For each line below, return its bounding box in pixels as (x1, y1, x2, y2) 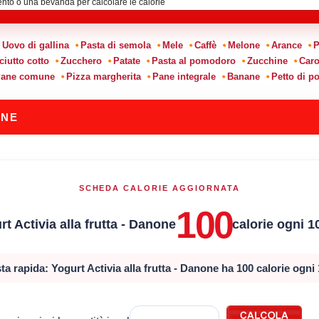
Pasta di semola (80, 39, 151, 51)
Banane (226, 70, 260, 82)
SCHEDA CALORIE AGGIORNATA (78, 183, 241, 192)
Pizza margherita (66, 70, 141, 82)
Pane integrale (152, 70, 216, 82)
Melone (227, 39, 260, 51)
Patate (113, 55, 140, 66)
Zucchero (60, 55, 102, 66)
